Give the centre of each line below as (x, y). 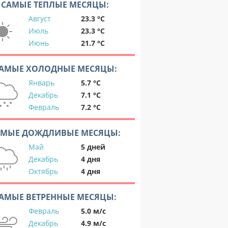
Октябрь (43, 171)
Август (40, 19)
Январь (41, 83)
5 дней (93, 147)
